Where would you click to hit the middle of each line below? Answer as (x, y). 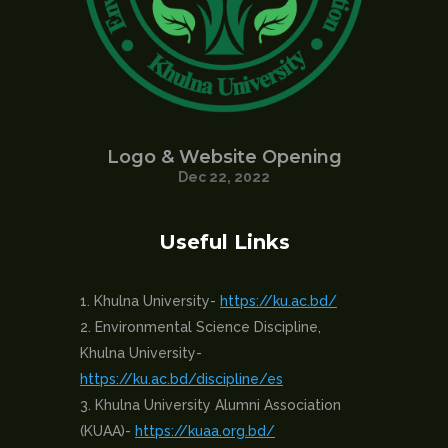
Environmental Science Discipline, (208, 327)
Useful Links (224, 242)
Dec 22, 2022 (224, 177)
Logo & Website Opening (224, 157)
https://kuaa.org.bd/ (205, 431)
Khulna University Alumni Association (218, 405)
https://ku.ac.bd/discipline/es (181, 379)
